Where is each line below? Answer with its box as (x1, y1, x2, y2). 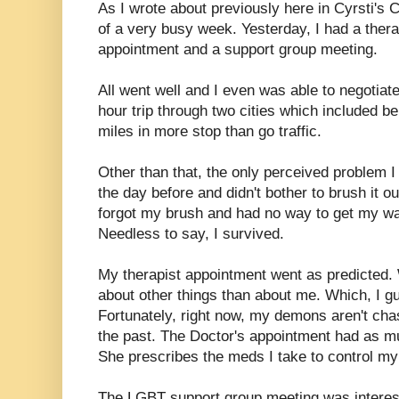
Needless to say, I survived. (98, 224, 284, 242)
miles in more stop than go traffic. (98, 122, 322, 140)
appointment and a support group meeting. (98, 40, 378, 58)
